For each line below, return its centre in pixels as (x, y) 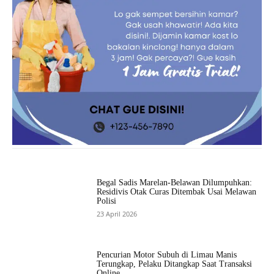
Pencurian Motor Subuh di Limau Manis (167, 254)
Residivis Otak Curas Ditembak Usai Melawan (177, 191)
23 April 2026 (117, 213)
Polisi (107, 201)
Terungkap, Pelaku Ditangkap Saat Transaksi (175, 264)
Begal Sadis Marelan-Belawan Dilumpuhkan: (175, 182)
